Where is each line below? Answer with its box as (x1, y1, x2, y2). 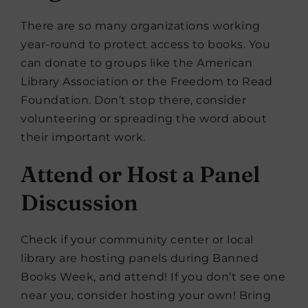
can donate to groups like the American (21, 56, 252, 69)
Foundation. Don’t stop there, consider (21, 93, 246, 107)
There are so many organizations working (21, 19, 261, 32)
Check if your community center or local (21, 233, 254, 246)
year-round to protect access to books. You (21, 38, 270, 51)
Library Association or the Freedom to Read (21, 75, 272, 88)
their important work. (21, 131, 146, 144)
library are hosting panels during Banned (21, 252, 258, 265)
